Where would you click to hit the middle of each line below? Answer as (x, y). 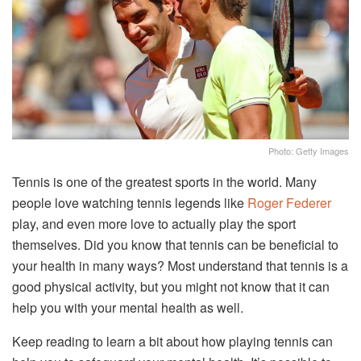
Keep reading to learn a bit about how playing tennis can (172, 341)
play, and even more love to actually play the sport (154, 223)
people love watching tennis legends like (130, 202)
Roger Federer (289, 202)
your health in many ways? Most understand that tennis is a (180, 265)
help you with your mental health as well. (128, 307)
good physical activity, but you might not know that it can (171, 286)
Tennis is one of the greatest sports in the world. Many (164, 181)
